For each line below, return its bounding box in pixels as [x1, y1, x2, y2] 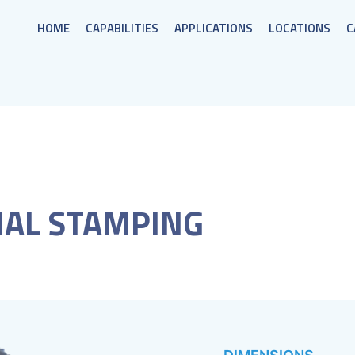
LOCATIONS [269, 19, 330, 37]
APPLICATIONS [174, 19, 253, 37]
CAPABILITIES [86, 19, 158, 37]
